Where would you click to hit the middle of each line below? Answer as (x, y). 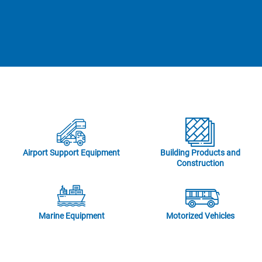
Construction (200, 163)
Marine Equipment (71, 216)
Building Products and (200, 153)
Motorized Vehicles (200, 216)
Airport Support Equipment (71, 153)
